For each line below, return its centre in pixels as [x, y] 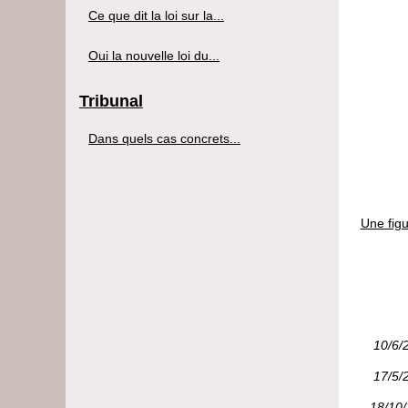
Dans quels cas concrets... [164, 138]
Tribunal [111, 101]
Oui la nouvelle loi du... [154, 55]
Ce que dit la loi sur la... [156, 15]
